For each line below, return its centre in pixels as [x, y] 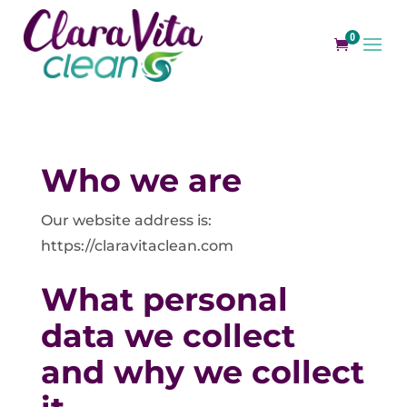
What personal [164, 299]
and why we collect [202, 372]
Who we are [141, 180]
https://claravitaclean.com [137, 246]
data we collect [168, 335]
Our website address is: [126, 220]
